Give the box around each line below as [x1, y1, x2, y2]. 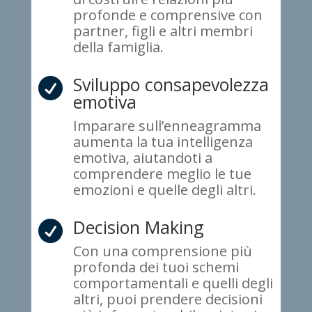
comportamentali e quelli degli [72, 274, 273, 293]
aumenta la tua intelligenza [72, 132, 253, 152]
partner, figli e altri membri [72, 22, 253, 41]
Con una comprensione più [72, 242, 252, 261]
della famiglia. [72, 38, 164, 57]
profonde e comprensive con [72, 6, 263, 25]
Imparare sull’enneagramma [72, 116, 261, 136]
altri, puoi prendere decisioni [72, 290, 263, 309]
